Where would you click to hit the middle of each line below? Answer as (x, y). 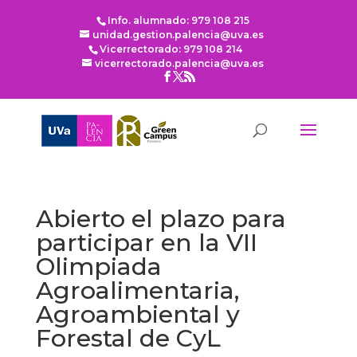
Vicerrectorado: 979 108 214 (171, 49)
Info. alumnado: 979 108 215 (179, 20)
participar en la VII (146, 243)
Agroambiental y (137, 314)
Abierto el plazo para (161, 219)
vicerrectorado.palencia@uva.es (180, 63)
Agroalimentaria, (137, 290)
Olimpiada (98, 267)
